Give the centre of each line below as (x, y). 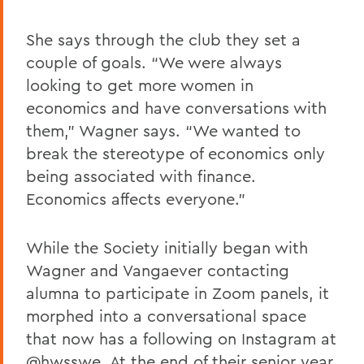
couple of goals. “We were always (154, 62)
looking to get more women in (140, 84)
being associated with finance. (141, 175)
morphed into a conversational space (166, 315)
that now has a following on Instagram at (181, 338)
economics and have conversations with (176, 107)
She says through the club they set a (163, 39)
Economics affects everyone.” (136, 198)
